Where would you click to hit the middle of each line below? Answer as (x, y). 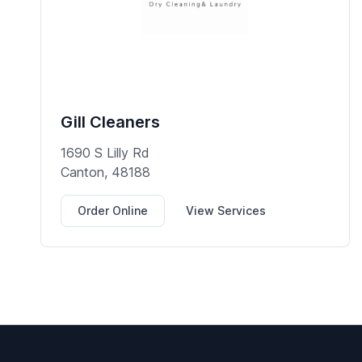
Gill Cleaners (110, 122)
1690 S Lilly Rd (105, 152)
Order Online (112, 210)
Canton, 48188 (105, 172)
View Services (225, 210)
